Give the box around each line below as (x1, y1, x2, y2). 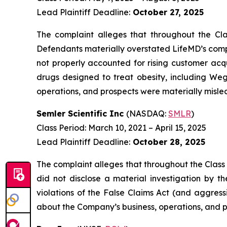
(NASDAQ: (126, 108, 168, 119)
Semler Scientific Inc (36, 108, 126, 119)
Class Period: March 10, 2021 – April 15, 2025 (36, 123, 206, 133)
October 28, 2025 (130, 137, 205, 147)
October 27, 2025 (130, 7, 204, 17)
